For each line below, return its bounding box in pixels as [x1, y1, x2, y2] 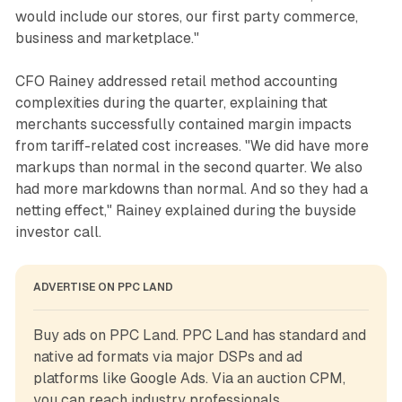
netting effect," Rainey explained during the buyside [14, 201, 356, 219]
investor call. [14, 223, 101, 240]
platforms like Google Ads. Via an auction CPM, [32, 369, 345, 387]
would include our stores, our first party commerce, [14, 7, 358, 25]
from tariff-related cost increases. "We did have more [14, 136, 369, 154]
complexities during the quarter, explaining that [14, 93, 328, 111]
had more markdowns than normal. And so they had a [14, 179, 368, 197]
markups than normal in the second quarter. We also [14, 158, 363, 176]
